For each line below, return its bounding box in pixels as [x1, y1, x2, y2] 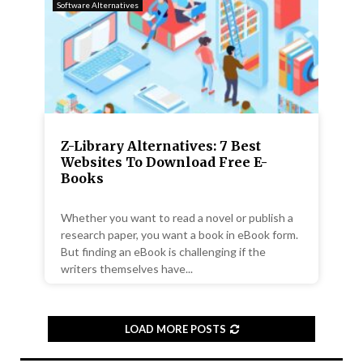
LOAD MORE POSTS [124, 322, 226, 335]
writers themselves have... [61, 261, 193, 275]
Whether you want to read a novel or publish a [61, 210, 293, 224]
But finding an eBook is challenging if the [61, 244, 266, 258]
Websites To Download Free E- [61, 153, 267, 170]
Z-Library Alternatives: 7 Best [61, 137, 261, 154]
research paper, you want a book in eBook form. [61, 227, 298, 241]
